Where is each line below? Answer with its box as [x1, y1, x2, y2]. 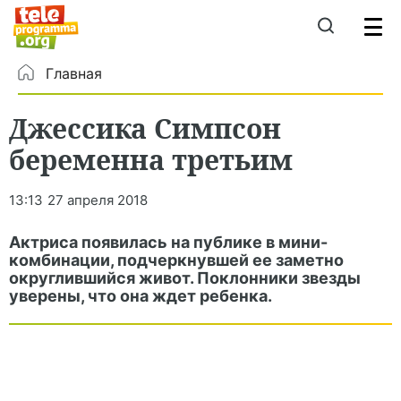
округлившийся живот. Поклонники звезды [9, 269, 361, 287]
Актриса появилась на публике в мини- [9, 233, 328, 252]
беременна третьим [9, 140, 293, 179]
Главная [46, 64, 102, 82]
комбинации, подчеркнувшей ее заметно [9, 251, 344, 269]
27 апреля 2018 [47, 192, 148, 209]
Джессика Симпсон [9, 108, 281, 148]
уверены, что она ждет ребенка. [9, 286, 272, 305]
